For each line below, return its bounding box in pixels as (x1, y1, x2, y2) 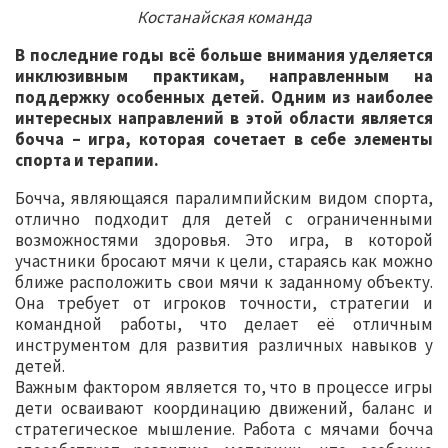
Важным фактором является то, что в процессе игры (15, 375, 433, 398)
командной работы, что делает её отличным (15, 312, 433, 335)
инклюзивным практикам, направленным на (15, 64, 433, 87)
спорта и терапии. (15, 148, 159, 171)
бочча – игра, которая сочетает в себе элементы (15, 127, 433, 150)
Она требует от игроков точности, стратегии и (15, 291, 433, 314)
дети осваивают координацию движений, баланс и (15, 396, 433, 419)
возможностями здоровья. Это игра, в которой (15, 228, 433, 251)
